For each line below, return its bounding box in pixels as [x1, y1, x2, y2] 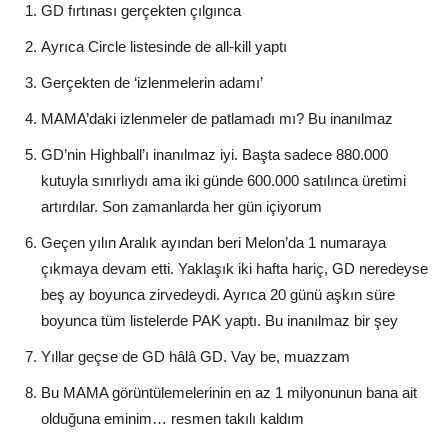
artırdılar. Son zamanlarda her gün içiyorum [41, 197, 322, 215]
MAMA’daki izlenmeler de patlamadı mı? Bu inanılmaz [41, 109, 393, 127]
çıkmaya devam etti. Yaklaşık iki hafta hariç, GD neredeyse [41, 259, 428, 277]
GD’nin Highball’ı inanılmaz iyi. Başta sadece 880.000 [41, 145, 388, 163]
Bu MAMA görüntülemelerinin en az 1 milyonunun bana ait [41, 383, 417, 401]
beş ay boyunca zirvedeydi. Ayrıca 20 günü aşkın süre [41, 285, 395, 303]
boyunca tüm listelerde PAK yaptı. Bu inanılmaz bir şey [41, 311, 398, 329]
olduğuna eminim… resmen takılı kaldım [41, 409, 304, 427]
